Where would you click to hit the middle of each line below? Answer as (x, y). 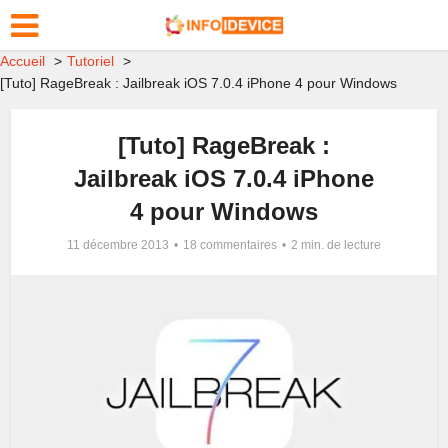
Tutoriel (90, 61)
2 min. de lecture (336, 245)
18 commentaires (230, 245)
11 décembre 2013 (118, 245)
